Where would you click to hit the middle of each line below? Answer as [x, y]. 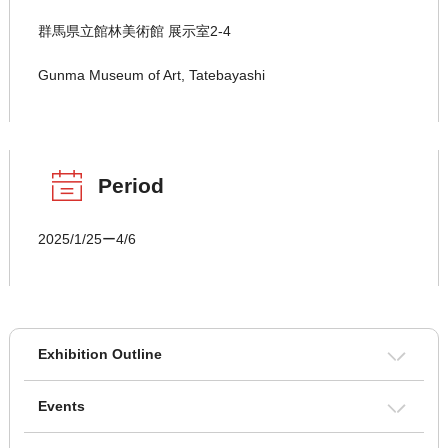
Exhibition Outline [99, 354]
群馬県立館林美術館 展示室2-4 [134, 31]
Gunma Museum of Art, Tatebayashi [151, 75]
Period [130, 186]
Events [61, 406]
